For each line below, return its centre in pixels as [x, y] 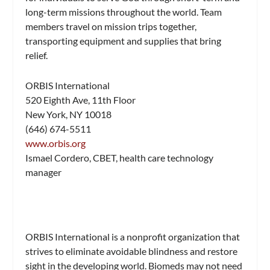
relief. [37, 55]
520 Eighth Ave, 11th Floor [81, 99]
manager [44, 172]
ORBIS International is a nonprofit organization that [133, 237]
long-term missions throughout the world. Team [124, 12]
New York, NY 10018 [69, 114]
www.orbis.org [56, 143]
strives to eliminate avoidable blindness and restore [132, 251]
